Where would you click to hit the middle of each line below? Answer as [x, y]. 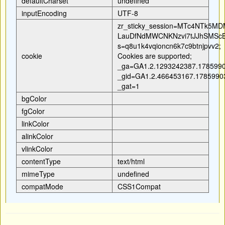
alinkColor [37, 136]
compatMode [42, 186]
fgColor [33, 111]
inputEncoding [44, 13]
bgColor [34, 98]
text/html [131, 161]
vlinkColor [37, 149]
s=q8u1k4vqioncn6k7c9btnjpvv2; [169, 46]
